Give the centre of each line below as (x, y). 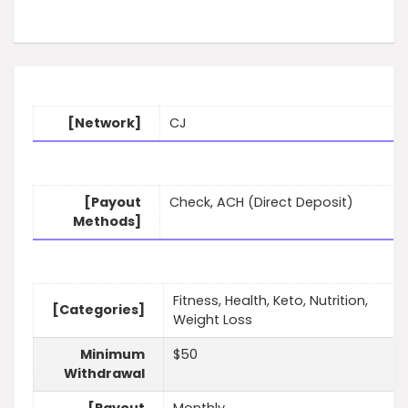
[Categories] (98, 310)
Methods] (107, 222)
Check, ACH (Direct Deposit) (261, 203)
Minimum (112, 355)
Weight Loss (213, 320)
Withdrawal (104, 374)
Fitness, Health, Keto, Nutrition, (270, 301)
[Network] (104, 123)
